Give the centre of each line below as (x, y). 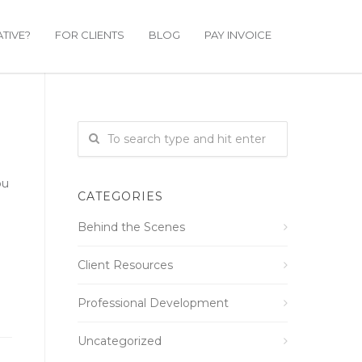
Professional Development (153, 303)
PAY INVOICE (238, 35)
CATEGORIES (120, 196)
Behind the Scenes (131, 227)
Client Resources (125, 265)
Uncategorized (120, 341)
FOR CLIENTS (90, 35)
